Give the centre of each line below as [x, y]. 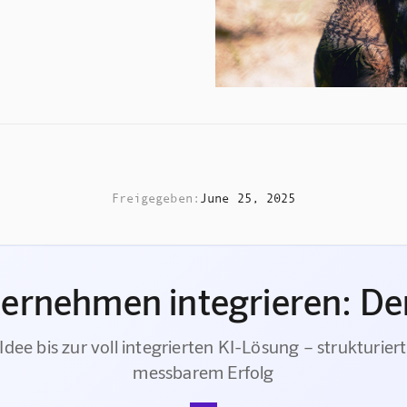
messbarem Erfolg [203, 371]
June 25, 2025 [248, 198]
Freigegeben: [155, 198]
